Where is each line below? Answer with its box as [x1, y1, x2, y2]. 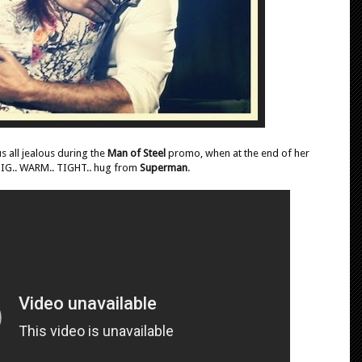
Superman [140, 161, 187, 174]
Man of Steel [107, 146, 166, 159]
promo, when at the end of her [166, 146, 309, 159]
